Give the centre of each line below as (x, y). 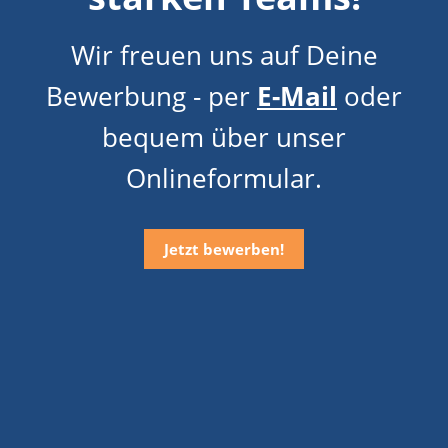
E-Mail (297, 96)
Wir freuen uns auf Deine (224, 55)
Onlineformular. (224, 178)
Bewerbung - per (151, 96)
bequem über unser (224, 137)
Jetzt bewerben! (224, 249)
